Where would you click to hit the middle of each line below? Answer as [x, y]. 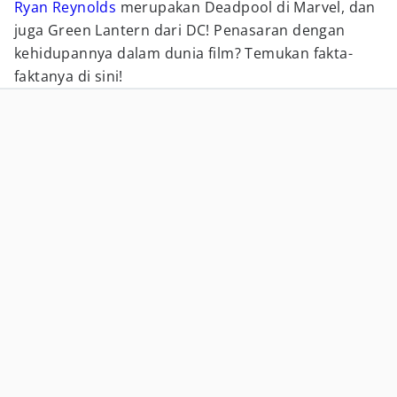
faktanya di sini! [69, 76]
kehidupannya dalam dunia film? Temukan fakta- [183, 53]
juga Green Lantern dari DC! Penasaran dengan [180, 30]
